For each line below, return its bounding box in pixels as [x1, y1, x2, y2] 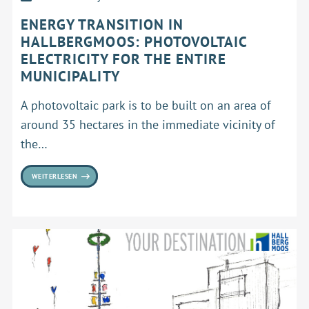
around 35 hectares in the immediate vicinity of [21, 117, 275, 133]
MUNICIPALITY [21, 66, 120, 86]
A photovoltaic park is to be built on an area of [21, 97, 271, 114]
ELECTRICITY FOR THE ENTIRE [21, 49, 227, 68]
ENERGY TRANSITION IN [21, 14, 184, 34]
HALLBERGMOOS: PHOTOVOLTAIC [21, 32, 248, 51]
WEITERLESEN [31, 172, 78, 181]
